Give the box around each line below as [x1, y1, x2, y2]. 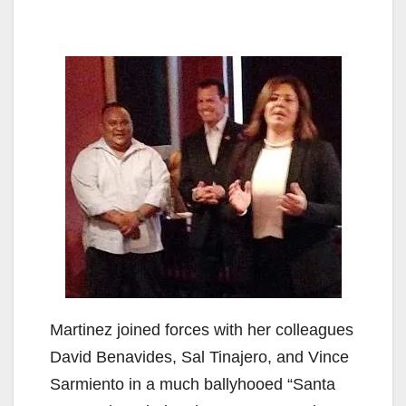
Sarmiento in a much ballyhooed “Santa [50, 375, 335, 394]
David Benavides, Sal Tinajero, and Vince [50, 348, 349, 367]
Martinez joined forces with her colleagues [50, 321, 353, 340]
